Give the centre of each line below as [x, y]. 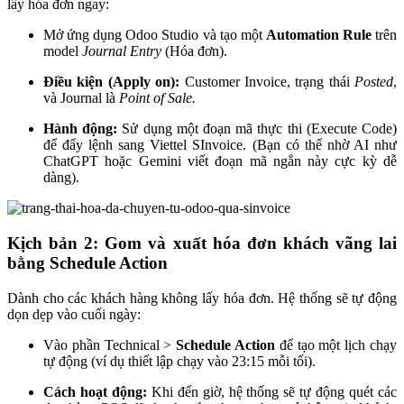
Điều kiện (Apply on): [112, 82]
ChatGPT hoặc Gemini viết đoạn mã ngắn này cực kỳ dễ [220, 161]
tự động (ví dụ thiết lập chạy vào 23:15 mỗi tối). [179, 361]
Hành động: [81, 129]
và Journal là [81, 98]
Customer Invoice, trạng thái [267, 82]
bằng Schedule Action [87, 262]
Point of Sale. [157, 98]
